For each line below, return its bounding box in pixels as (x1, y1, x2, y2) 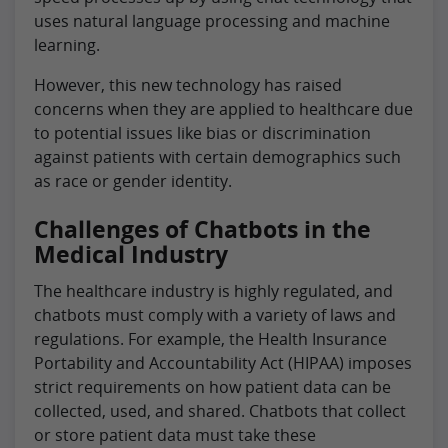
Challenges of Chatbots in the (34, 212, 371, 245)
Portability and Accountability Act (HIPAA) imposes (34, 351, 412, 374)
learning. (34, 33, 100, 56)
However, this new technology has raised (34, 73, 342, 96)
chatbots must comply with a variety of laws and (34, 303, 396, 326)
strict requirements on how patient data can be (34, 375, 391, 398)
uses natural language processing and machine (34, 9, 390, 32)
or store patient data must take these (34, 423, 316, 446)
